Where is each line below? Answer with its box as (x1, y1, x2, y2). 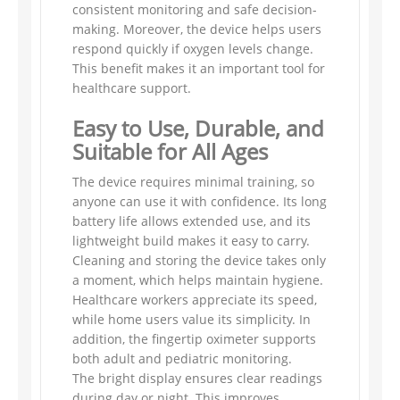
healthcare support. (72, 79, 191, 96)
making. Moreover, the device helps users (72, 21, 321, 37)
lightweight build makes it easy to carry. (72, 232, 310, 249)
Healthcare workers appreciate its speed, (72, 291, 317, 308)
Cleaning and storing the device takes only (72, 252, 326, 269)
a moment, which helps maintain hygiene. (72, 271, 323, 288)
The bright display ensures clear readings (72, 370, 322, 387)
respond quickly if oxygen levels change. (72, 40, 313, 57)
